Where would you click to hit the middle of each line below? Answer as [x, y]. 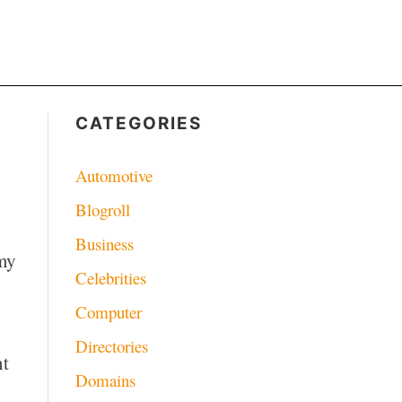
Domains [105, 380]
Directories [111, 346]
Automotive [114, 176]
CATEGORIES [138, 123]
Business [104, 244]
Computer [108, 312]
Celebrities [110, 278]
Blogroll [102, 210]
